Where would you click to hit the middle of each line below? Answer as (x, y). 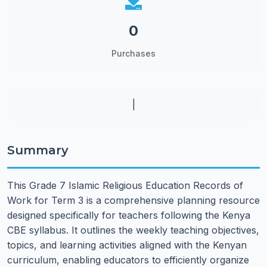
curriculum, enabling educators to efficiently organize (128, 260)
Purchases (133, 53)
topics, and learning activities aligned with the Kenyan (127, 245)
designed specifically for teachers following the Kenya (129, 215)
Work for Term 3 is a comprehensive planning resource (133, 200)
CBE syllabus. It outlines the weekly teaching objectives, (133, 230)
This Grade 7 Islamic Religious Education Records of (125, 185)
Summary (38, 150)
